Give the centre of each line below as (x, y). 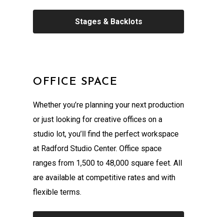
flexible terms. (57, 192)
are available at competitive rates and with (104, 178)
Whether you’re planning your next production (108, 105)
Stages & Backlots (108, 22)
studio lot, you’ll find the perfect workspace (106, 134)
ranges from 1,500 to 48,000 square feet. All (108, 163)
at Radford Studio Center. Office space (97, 149)
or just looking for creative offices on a (98, 120)
